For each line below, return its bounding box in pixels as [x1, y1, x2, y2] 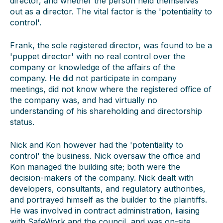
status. [10, 117, 34, 127]
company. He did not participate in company [10, 73, 177, 83]
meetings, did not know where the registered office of [10, 84, 212, 94]
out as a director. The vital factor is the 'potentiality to [10, 6, 212, 16]
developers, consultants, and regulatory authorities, [10, 184, 206, 194]
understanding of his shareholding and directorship [10, 106, 202, 116]
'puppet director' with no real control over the [10, 51, 185, 61]
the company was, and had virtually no [10, 95, 157, 105]
